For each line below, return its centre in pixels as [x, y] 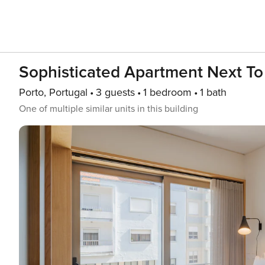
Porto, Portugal [53, 92]
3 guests [115, 92]
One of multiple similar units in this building [109, 109]
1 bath [213, 92]
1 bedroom [167, 92]
